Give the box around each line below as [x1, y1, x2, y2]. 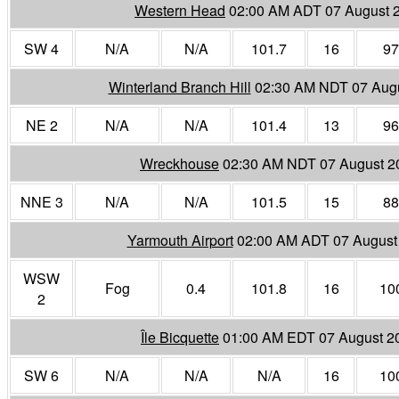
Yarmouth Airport [126, 229, 233, 250]
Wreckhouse [140, 152, 219, 174]
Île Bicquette [141, 326, 219, 347]
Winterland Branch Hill [108, 76, 251, 97]
